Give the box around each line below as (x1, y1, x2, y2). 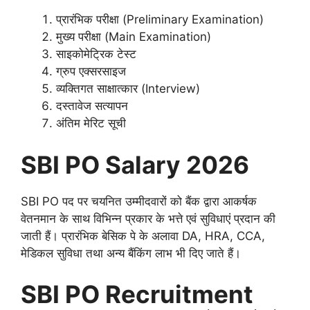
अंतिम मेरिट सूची (56, 116, 126, 131)
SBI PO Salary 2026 (21, 149, 249, 179)
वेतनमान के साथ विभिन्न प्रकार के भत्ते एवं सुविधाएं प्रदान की (21, 211, 275, 226)
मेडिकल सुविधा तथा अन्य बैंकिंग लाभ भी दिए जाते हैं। (21, 246, 241, 260)
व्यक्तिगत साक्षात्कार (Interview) (56, 82, 200, 96)
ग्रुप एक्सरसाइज (56, 64, 126, 79)
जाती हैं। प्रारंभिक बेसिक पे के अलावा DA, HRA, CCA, (21, 228, 265, 243)
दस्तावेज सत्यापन (56, 99, 128, 113)
